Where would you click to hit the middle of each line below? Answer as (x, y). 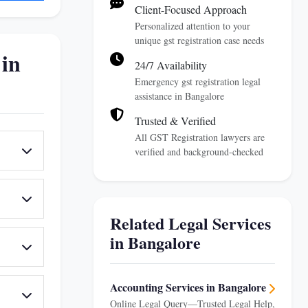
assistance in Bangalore (179, 96)
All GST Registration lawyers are (200, 137)
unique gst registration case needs (199, 40)
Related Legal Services (190, 223)
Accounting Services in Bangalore (188, 287)
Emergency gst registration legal (198, 81)
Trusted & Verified (175, 121)
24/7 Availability (171, 65)
